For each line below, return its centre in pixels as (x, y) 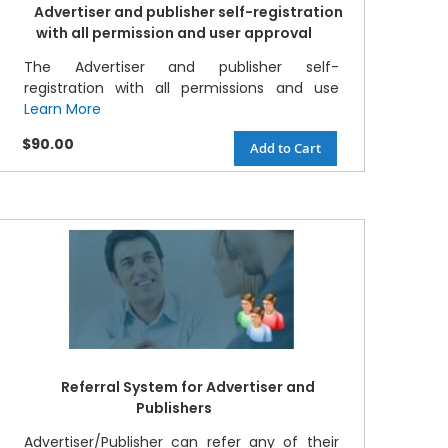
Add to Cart (285, 148)
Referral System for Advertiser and (188, 387)
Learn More (62, 109)
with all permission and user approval (174, 33)
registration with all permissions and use (181, 88)
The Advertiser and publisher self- (181, 67)
